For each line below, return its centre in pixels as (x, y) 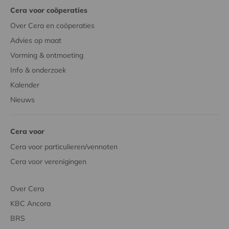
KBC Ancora (30, 203)
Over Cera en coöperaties (52, 25)
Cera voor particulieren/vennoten (64, 146)
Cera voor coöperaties (49, 10)
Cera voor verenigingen (48, 161)
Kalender (25, 85)
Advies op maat (36, 40)
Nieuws (22, 99)
